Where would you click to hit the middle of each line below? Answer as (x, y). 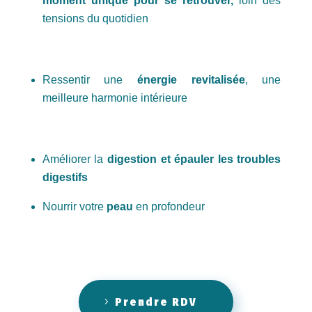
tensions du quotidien (95, 18)
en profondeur (169, 206)
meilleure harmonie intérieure (115, 97)
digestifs (65, 177)
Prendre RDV (156, 302)
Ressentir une (89, 79)
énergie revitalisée (191, 79)
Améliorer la (75, 159)
